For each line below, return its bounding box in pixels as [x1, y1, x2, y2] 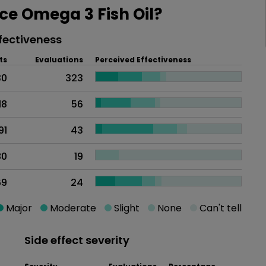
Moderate [47, 201, 96, 215]
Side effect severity [24, 232, 129, 248]
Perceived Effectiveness [95, 54, 191, 65]
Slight [112, 201, 140, 215]
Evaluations [35, 54, 83, 65]
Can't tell [197, 201, 242, 215]
